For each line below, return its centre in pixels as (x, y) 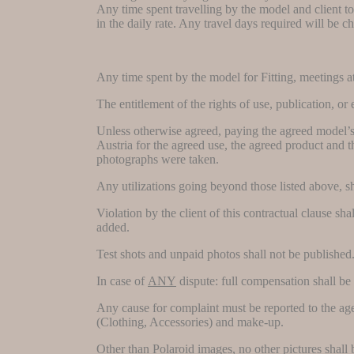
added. (113, 227)
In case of (122, 281)
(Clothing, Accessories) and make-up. (190, 322)
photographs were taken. (158, 159)
